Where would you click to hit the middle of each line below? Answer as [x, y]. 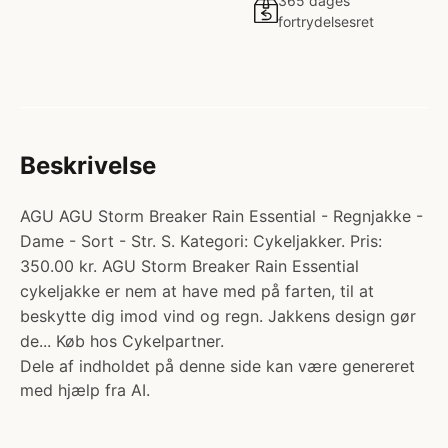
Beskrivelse [88, 165]
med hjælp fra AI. [85, 390]
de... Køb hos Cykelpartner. [122, 341]
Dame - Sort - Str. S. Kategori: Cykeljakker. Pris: [201, 241]
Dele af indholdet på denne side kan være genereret [217, 366]
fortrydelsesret [326, 21]
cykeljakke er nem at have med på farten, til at [197, 291]
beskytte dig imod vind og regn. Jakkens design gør [218, 316]
